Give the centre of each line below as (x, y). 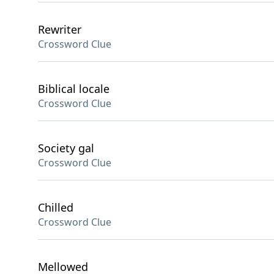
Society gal (66, 148)
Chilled (56, 207)
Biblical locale (74, 89)
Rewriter (60, 29)
